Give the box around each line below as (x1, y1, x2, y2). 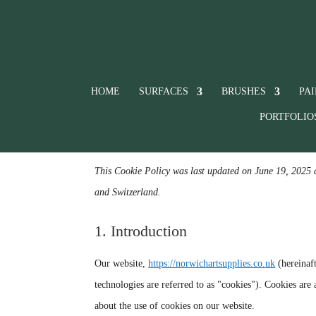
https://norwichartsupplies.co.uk (148, 257, 276, 269)
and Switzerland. (95, 186, 162, 197)
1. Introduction (95, 221, 188, 240)
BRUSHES (221, 86, 266, 97)
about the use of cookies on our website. (95, 300, 255, 311)
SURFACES (139, 86, 188, 97)
